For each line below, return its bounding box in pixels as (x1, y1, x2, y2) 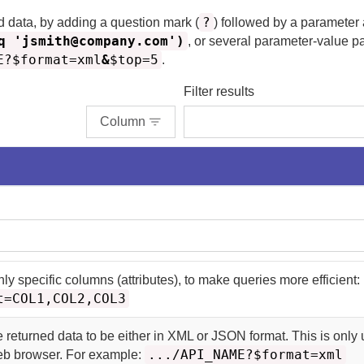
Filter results (184, 84, 254, 98)
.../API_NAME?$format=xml (148, 347, 344, 362)
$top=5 (110, 52, 158, 67)
